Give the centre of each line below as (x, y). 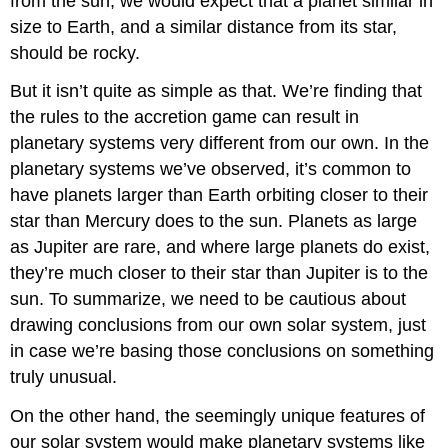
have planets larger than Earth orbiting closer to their (219, 195)
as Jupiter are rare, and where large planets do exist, (220, 247)
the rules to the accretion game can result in (185, 117)
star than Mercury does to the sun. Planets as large (214, 221)
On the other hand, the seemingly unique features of (218, 416)
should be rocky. (75, 52)
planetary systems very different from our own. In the (220, 143)
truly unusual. (64, 377)
